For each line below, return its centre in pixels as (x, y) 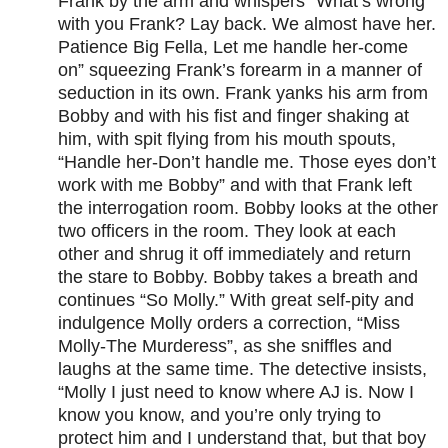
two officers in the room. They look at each (227, 231)
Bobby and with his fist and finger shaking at (233, 116)
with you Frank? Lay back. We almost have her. (247, 24)
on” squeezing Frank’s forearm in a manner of (240, 70)
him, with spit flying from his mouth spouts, (227, 139)
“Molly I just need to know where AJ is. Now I (236, 392)
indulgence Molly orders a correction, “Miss (229, 323)
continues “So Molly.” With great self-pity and (236, 300)
